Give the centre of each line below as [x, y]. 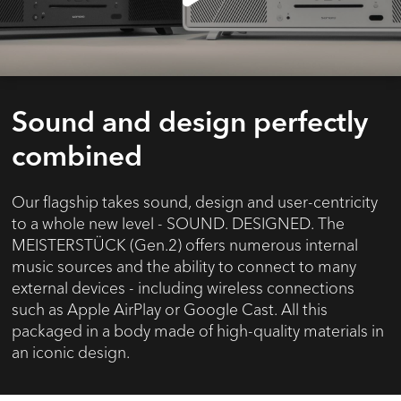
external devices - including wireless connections [183, 288]
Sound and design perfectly [190, 125]
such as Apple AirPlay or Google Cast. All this [170, 309]
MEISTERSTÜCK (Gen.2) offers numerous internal [185, 245]
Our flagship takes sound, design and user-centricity [195, 202]
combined [77, 159]
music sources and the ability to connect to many [184, 266]
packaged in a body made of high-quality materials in [198, 331]
